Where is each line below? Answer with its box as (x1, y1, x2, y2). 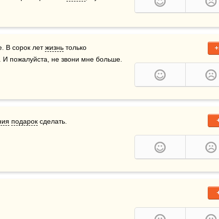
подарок (11, 117, 38, 125)
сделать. (38, 117, 67, 125)
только (64, 44, 87, 51)
